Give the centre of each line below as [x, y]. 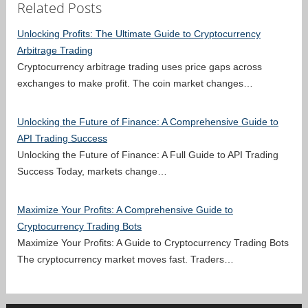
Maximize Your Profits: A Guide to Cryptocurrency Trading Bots [153, 242]
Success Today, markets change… [92, 171]
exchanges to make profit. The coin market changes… [135, 83]
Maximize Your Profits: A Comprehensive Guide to [125, 209]
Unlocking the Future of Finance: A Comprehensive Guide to [148, 121]
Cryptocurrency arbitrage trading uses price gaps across [140, 66]
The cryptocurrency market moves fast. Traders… [125, 259]
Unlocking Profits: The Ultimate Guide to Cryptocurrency [139, 33]
